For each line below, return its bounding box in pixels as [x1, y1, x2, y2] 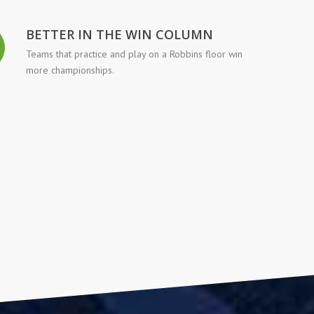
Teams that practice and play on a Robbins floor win [26, 48, 243, 61]
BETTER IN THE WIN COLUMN [26, 25, 213, 43]
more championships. [26, 64, 114, 77]
